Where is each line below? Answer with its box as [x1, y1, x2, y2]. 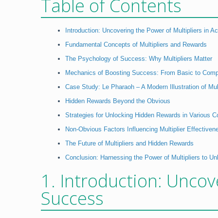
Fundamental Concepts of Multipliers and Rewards [65, 41, 207, 48]
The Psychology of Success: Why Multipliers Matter [65, 55, 212, 62]
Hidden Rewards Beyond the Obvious [65, 97, 170, 105]
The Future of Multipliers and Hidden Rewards [65, 140, 194, 147]
